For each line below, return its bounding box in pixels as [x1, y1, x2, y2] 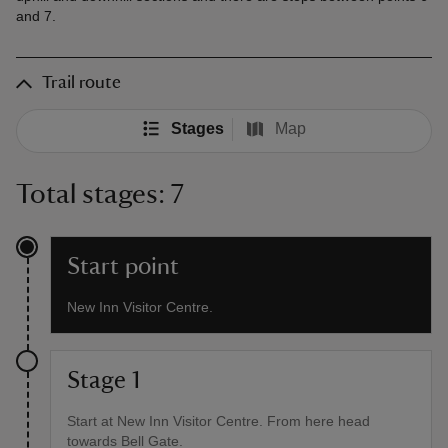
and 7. [16, 8, 56, 25]
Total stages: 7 [16, 180, 184, 209]
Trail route [42, 74, 121, 93]
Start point [67, 255, 179, 280]
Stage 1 [67, 369, 140, 394]
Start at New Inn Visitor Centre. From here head [67, 413, 370, 430]
